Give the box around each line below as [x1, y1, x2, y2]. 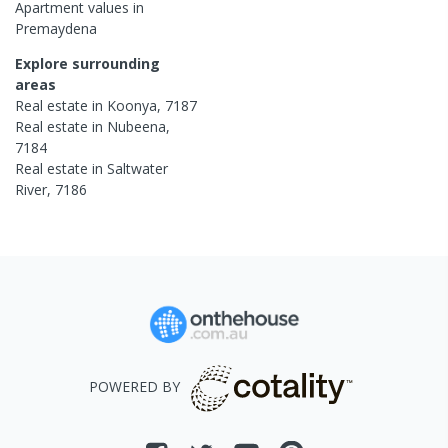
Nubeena [107, 116, 166, 136]
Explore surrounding [15, 53, 160, 73]
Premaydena [15, 18, 97, 38]
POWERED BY [88, 377, 180, 397]
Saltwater [107, 158, 168, 178]
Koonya [107, 95, 157, 115]
